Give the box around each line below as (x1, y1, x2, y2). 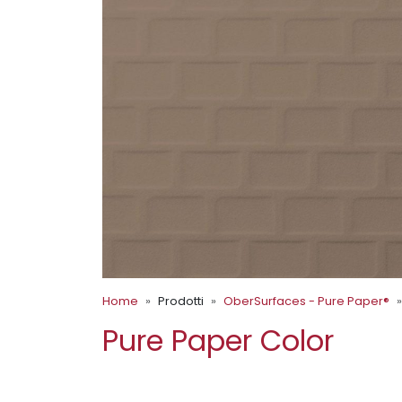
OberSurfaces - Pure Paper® (223, 293, 389, 309)
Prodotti (158, 293, 204, 309)
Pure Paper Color (102, 319, 334, 361)
